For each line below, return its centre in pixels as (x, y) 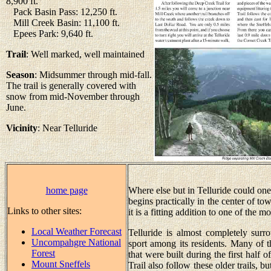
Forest (43, 253)
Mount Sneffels (61, 264)
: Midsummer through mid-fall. (93, 75)
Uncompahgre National (76, 242)
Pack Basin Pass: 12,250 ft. (62, 12)
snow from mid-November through (73, 96)
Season (20, 75)
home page (67, 190)
